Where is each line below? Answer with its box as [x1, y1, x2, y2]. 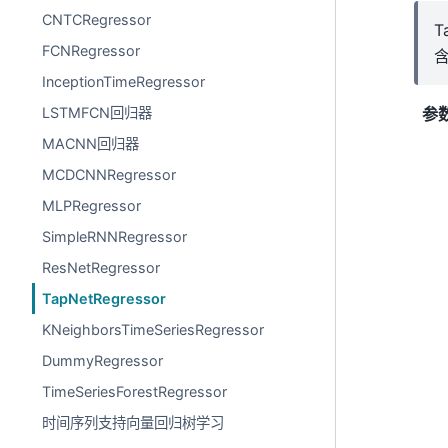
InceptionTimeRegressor [42, 73, 206, 90]
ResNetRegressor [42, 259, 161, 276]
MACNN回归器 [42, 135, 140, 152]
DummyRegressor [42, 352, 164, 369]
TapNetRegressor [42, 290, 167, 307]
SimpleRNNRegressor [42, 228, 188, 245]
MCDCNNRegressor [42, 166, 177, 183]
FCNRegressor [42, 42, 141, 59]
